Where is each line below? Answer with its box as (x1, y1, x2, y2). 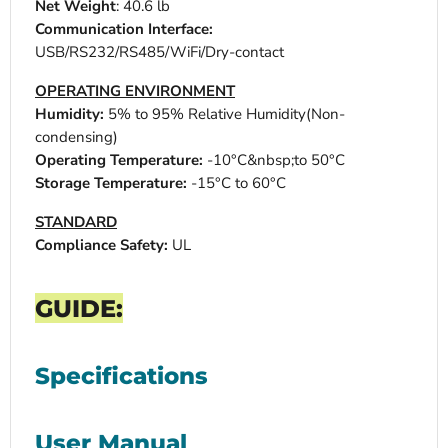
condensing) (35, 127, 118, 148)
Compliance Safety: (35, 235, 168, 256)
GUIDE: (35, 293, 123, 324)
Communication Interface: (35, 19, 213, 40)
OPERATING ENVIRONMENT (35, 81, 235, 102)
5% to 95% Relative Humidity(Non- (108, 104, 345, 125)
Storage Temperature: (35, 173, 187, 194)
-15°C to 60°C (187, 173, 286, 194)
